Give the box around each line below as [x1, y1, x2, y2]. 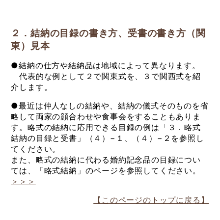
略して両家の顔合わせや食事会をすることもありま [11, 110, 201, 122]
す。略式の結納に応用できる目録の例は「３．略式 [11, 121, 201, 133]
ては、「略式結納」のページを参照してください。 [11, 165, 201, 176]
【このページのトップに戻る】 [93, 194, 209, 205]
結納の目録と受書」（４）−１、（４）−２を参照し [11, 132, 204, 143]
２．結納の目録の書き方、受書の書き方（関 [11, 26, 206, 39]
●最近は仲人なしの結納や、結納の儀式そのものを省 [11, 100, 209, 111]
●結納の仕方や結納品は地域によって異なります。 [11, 59, 200, 71]
